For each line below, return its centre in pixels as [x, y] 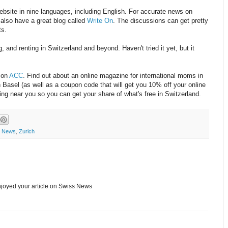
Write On [100, 21]
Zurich [27, 131]
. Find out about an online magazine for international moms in [113, 76]
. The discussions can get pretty [161, 21]
